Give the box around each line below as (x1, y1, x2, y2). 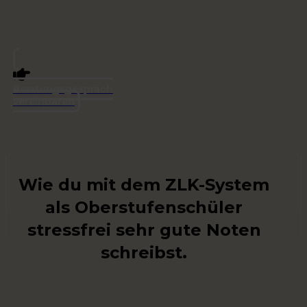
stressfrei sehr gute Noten (27, 219, 261, 240)
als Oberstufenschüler (45, 197, 243, 217)
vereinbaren (12, 95, 75, 108)
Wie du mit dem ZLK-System (19, 174, 269, 195)
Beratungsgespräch (12, 83, 113, 95)
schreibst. (101, 242, 187, 262)
